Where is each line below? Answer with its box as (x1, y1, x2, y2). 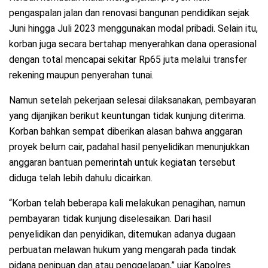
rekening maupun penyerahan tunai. (9, 69, 154, 81)
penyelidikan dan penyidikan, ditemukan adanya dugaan (9, 228, 236, 240)
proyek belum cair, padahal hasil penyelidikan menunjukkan (9, 141, 249, 153)
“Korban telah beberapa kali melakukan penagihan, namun (9, 197, 245, 209)
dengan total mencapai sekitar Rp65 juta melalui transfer (9, 53, 247, 65)
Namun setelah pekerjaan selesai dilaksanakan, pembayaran (9, 94, 256, 106)
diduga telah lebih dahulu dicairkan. (9, 172, 153, 184)
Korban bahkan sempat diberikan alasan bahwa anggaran (9, 125, 242, 137)
